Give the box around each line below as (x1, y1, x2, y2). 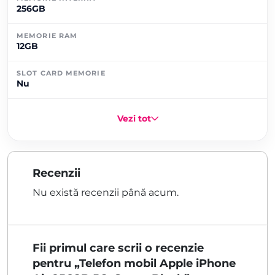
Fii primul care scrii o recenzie (33, 241, 204, 255)
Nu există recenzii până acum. (33, 186, 179, 198)
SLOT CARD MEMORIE (17, 68, 106, 77)
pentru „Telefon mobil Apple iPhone (33, 256, 236, 270)
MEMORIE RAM (17, 31, 78, 40)
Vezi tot (117, 112, 151, 124)
